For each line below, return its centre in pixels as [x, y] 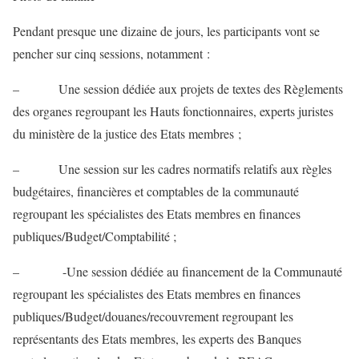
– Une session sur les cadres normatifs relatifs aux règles [172, 168]
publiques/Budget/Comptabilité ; [95, 236]
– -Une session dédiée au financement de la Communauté [177, 271]
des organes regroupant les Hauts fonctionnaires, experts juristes [173, 111]
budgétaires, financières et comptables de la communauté [156, 191]
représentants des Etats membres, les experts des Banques [157, 338]
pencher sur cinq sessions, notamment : [111, 53]
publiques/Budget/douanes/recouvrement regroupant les [153, 316]
